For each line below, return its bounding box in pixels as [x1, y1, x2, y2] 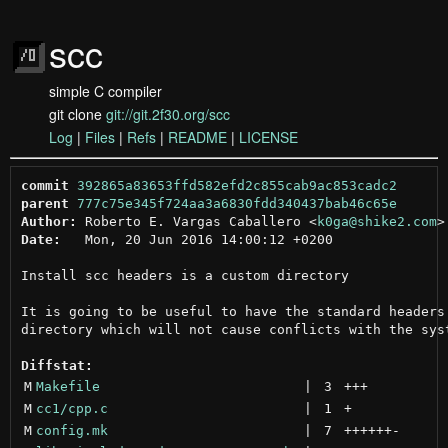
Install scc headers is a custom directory [20, 267, 349, 283]
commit [20, 177, 69, 193]
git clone [49, 104, 106, 124]
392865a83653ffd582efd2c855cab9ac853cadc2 [76, 177, 397, 193]
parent [20, 195, 69, 211]
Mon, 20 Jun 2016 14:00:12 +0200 [60, 231, 333, 247]
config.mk [35, 422, 108, 438]
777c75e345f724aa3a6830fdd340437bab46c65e [76, 195, 397, 211]
